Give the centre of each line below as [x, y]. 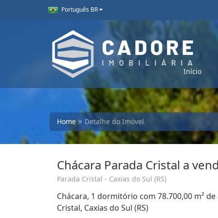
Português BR [80, 9]
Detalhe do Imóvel [114, 121]
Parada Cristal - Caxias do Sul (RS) [112, 179]
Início [192, 71]
